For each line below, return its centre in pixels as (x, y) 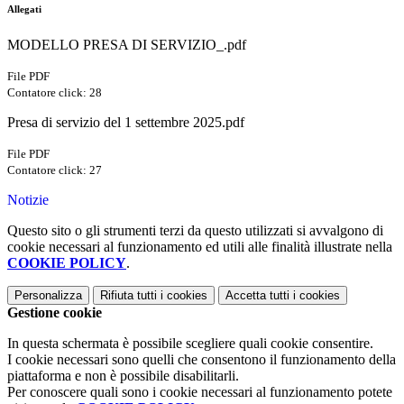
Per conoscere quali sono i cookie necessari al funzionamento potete (200, 392)
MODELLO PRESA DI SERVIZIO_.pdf (127, 45)
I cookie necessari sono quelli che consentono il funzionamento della (202, 360)
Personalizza (48, 296)
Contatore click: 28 (55, 93)
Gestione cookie (55, 313)
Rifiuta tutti (129, 296)
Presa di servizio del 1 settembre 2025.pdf (126, 123)
